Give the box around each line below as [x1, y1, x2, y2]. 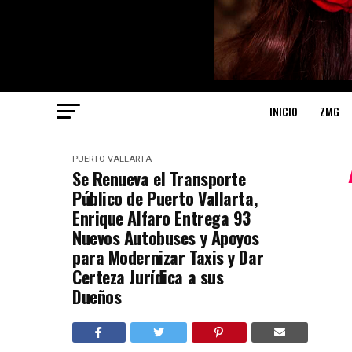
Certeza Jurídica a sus [72, 264, 224, 290]
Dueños [72, 284, 122, 310]
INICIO [269, 103, 298, 120]
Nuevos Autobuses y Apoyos [72, 225, 259, 251]
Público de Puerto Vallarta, [72, 185, 258, 211]
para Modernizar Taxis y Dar [72, 244, 264, 270]
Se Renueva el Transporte [72, 166, 246, 192]
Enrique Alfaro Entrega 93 [72, 205, 251, 231]
